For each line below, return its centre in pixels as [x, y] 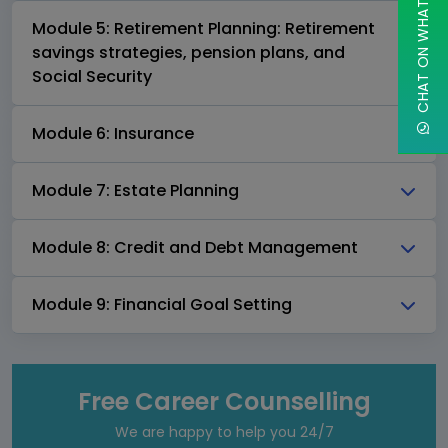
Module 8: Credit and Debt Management [195, 248]
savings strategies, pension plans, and [188, 53]
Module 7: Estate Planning [135, 191]
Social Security [92, 77]
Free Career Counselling [224, 402]
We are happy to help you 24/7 [224, 432]
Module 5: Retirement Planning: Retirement [203, 29]
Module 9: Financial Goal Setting [162, 305]
